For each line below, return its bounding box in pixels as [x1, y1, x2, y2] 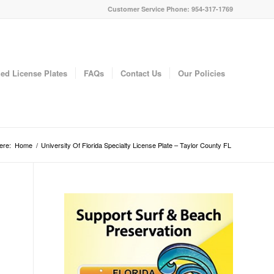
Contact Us [120, 67, 161, 79]
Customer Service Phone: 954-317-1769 [108, 4, 233, 13]
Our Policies [178, 67, 225, 79]
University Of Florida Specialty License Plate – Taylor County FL [41, 140, 231, 150]
